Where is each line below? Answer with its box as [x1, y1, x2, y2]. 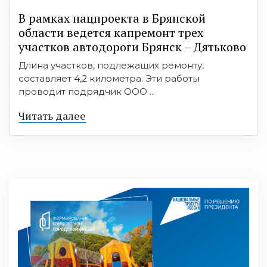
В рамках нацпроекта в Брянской [18, 10, 206, 26]
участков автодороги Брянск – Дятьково [18, 38, 246, 55]
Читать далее [18, 108, 86, 123]
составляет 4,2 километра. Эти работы [18, 72, 200, 84]
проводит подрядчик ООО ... [18, 85, 155, 97]
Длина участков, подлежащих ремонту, [18, 59, 204, 71]
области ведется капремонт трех [18, 24, 203, 41]
